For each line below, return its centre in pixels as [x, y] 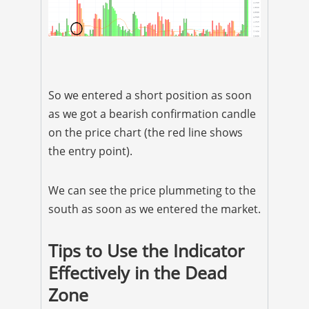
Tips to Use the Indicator [146, 251]
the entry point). [90, 151]
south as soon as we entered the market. [154, 209]
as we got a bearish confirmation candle [152, 114]
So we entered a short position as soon [150, 96]
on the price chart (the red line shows [146, 133]
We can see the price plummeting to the [152, 191]
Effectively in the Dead [138, 273]
